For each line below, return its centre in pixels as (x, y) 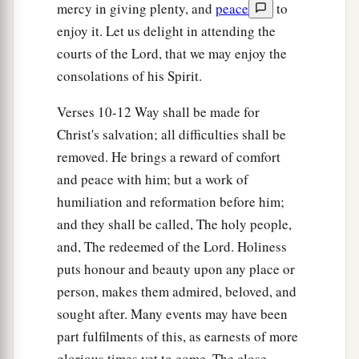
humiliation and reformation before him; (171, 202)
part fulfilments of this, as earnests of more (177, 337)
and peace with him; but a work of (153, 179)
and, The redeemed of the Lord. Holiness (172, 247)
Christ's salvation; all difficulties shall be (171, 135)
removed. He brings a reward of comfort (169, 157)
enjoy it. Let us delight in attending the (166, 31)
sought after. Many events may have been (172, 314)
